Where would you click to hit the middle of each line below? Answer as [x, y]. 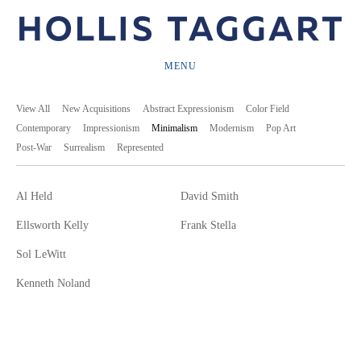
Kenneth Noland [53, 283]
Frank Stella [208, 225]
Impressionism [111, 128]
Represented [140, 147]
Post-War [34, 147]
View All [33, 108]
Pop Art [281, 128]
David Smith [210, 196]
